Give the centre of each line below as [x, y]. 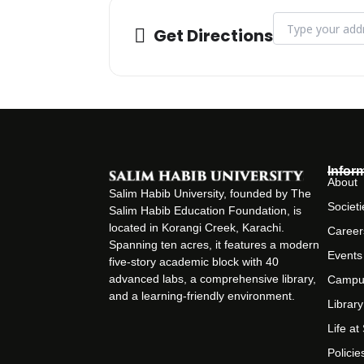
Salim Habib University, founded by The [210, 193]
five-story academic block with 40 [194, 261]
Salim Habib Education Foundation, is [206, 210]
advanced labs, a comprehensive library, [213, 278]
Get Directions [214, 36]
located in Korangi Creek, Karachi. [197, 227]
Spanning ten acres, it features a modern [214, 244]
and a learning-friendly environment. [202, 295]
